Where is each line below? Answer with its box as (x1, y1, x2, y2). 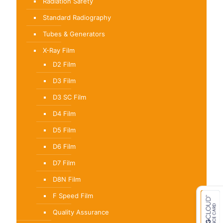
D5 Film (53, 125, 76, 134)
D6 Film (53, 142, 76, 150)
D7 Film (53, 158, 75, 167)
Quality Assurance (53, 208, 109, 216)
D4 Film (53, 109, 76, 117)
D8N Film (53, 175, 81, 183)
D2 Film (53, 60, 76, 68)
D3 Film (53, 76, 76, 85)
